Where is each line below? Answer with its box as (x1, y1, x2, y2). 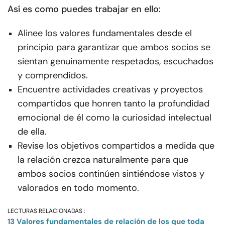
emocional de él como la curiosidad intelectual (18, 111, 211, 124)
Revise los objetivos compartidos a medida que (18, 140, 214, 152)
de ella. (18, 126, 47, 138)
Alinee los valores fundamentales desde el (18, 27, 192, 40)
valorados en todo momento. (18, 182, 139, 194)
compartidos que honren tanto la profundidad (18, 97, 209, 110)
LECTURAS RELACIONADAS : (8, 207, 85, 215)
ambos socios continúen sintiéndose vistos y (18, 168, 204, 180)
